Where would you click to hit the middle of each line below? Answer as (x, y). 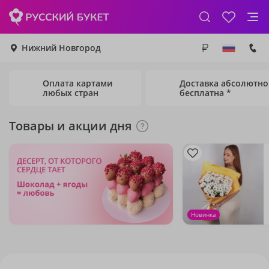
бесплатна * (205, 92)
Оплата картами (77, 83)
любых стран (71, 92)
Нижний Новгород (61, 48)
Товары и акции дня (70, 126)
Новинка (204, 214)
